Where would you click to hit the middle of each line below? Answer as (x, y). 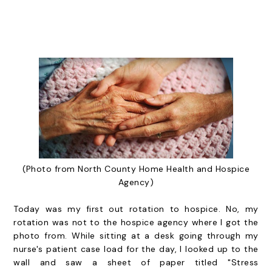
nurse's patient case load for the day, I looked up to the (136, 249)
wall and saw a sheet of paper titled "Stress (136, 262)
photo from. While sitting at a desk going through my (136, 236)
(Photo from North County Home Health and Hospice (136, 169)
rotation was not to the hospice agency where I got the (136, 222)
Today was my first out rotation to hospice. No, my (136, 209)
